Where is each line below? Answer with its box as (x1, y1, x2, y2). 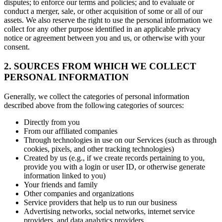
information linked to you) (24, 171, 106, 180)
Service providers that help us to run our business (24, 198, 177, 207)
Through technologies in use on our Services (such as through (24, 135, 217, 144)
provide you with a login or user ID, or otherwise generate (24, 162, 205, 171)
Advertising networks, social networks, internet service (24, 207, 195, 216)
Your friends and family (24, 180, 98, 189)
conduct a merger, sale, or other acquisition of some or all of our (4, 7, 203, 16)
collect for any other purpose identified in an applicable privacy (4, 25, 201, 34)
